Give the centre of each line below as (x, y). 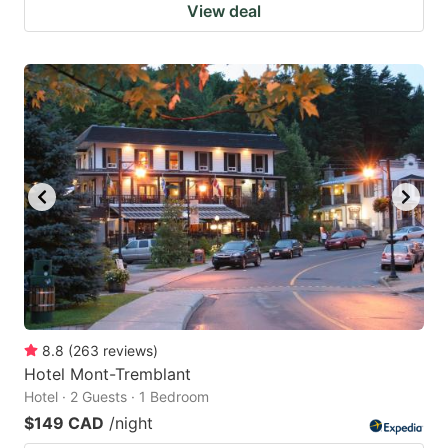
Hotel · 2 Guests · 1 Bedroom (116, 397)
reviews (128, 351)
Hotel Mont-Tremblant (107, 374)
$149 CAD (64, 423)
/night (131, 423)
